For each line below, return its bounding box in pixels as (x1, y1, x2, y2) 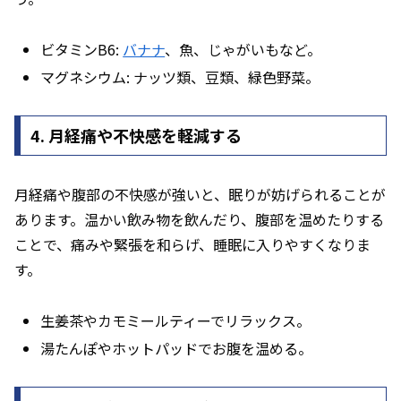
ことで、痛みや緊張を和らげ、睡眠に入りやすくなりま (14, 234, 371, 256)
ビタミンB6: (40, 38, 124, 60)
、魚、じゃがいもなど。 (165, 38, 322, 60)
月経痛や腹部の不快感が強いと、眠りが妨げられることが (14, 183, 386, 206)
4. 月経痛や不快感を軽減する (30, 124, 242, 148)
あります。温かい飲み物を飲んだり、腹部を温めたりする (14, 209, 384, 231)
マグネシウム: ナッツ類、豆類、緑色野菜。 (40, 65, 320, 88)
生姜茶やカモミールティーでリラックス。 (40, 310, 311, 332)
